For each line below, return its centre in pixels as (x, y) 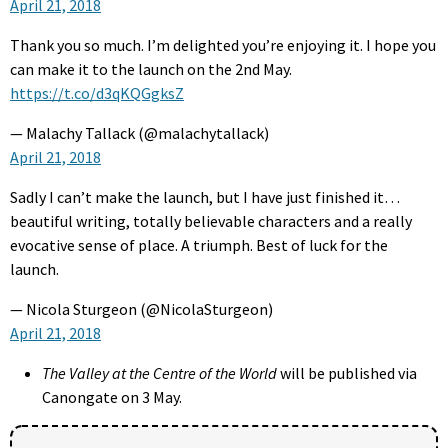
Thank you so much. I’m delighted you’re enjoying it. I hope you (223, 45)
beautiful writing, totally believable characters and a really (211, 221)
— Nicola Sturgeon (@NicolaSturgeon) (141, 309)
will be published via (347, 373)
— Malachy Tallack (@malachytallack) (139, 133)
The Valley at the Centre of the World (159, 373)
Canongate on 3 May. (112, 397)
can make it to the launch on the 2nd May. (151, 69)
